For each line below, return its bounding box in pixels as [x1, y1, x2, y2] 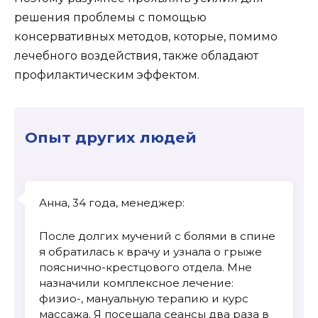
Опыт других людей [25, 128, 197, 146]
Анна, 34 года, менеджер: [39, 195, 185, 209]
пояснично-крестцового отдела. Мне [39, 261, 252, 275]
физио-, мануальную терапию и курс [39, 292, 248, 306]
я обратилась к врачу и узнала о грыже [39, 245, 262, 259]
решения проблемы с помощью [14, 10, 207, 24]
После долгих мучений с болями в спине [39, 229, 275, 243]
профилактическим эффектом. [14, 67, 199, 82]
